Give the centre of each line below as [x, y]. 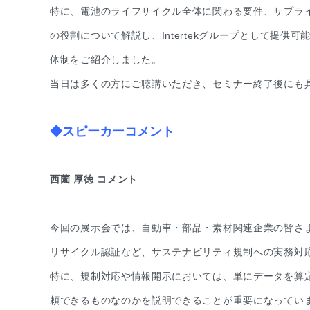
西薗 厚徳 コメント [94, 179]
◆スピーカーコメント [112, 131]
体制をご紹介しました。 [106, 60]
